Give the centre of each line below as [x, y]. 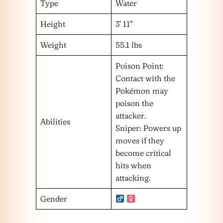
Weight [53, 45]
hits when [133, 165]
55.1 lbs [129, 45]
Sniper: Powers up [148, 128]
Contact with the [145, 78]
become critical [143, 153]
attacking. [133, 178]
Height [53, 24]
